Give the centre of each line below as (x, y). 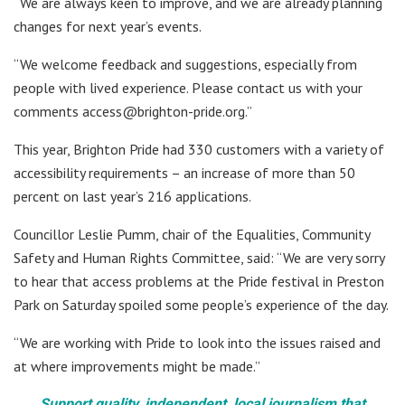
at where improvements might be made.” (137, 366)
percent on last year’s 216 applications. (132, 196)
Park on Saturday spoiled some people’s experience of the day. (201, 304)
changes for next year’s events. (108, 26)
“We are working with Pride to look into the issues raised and (197, 342)
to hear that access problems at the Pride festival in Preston (199, 281)
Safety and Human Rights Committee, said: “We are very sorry (199, 257)
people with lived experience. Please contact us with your (188, 87)
